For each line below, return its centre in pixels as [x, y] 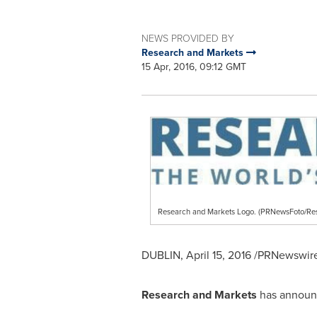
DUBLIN [161, 255]
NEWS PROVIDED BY [188, 38]
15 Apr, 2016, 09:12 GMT [194, 67]
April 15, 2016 [218, 255]
